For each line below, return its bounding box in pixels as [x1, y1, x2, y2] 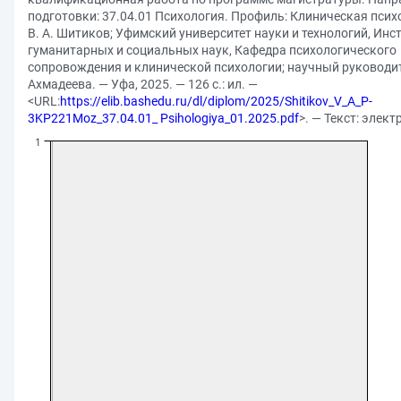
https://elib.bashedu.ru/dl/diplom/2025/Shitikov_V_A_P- [60, 94, 372, 108]
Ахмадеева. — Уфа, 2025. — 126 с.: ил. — [28, 77, 258, 91]
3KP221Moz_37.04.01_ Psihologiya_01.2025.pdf [28, 111, 299, 125]
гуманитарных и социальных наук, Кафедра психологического [28, 43, 397, 57]
